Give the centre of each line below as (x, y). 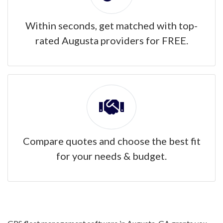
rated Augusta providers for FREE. (111, 40)
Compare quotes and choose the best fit (111, 141)
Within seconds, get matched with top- (111, 25)
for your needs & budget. (111, 156)
